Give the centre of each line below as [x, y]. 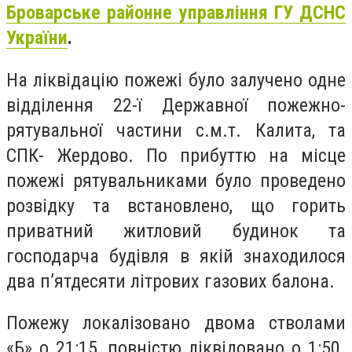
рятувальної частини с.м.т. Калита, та [176, 130]
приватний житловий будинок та [176, 231]
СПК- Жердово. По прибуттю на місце [176, 155]
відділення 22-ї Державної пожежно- [176, 105]
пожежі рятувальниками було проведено [176, 180]
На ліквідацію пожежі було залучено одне [176, 80]
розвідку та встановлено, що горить [176, 205]
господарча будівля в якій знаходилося [176, 256]
